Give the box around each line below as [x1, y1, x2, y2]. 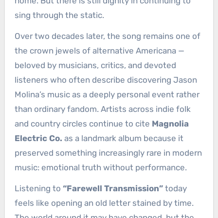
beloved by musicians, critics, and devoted [14, 60, 176, 71]
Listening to [14, 183, 63, 194]
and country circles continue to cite [14, 119, 152, 129]
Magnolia [151, 119, 189, 129]
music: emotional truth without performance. [14, 163, 187, 173]
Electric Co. [14, 133, 62, 144]
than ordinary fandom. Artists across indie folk [14, 104, 191, 114]
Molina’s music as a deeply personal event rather [14, 90, 200, 100]
